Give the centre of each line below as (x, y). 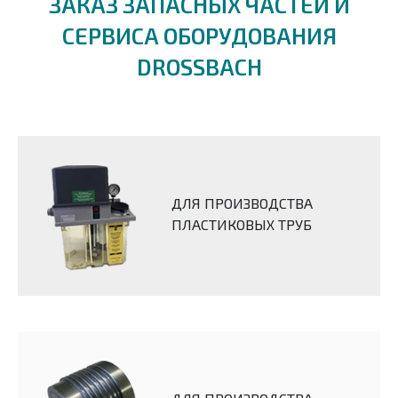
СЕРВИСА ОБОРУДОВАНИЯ (199, 36)
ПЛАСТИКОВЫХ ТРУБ (242, 225)
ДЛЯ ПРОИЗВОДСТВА (242, 203)
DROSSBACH (199, 67)
